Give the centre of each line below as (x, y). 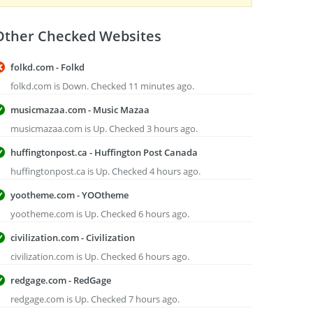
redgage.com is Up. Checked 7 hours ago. (95, 299)
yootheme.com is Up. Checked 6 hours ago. (100, 214)
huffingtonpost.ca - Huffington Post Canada (104, 152)
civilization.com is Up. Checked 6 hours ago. (100, 256)
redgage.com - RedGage (61, 280)
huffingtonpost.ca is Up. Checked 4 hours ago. (105, 171)
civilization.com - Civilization (73, 238)
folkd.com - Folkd (48, 67)
